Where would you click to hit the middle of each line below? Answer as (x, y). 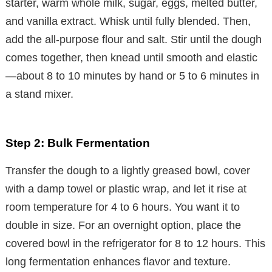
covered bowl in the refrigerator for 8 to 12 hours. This (135, 243)
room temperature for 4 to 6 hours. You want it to (123, 207)
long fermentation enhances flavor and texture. (118, 261)
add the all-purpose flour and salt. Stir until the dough (134, 39)
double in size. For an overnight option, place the (123, 225)
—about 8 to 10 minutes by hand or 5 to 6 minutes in (132, 76)
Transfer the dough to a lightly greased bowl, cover (128, 170)
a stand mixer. (39, 94)
